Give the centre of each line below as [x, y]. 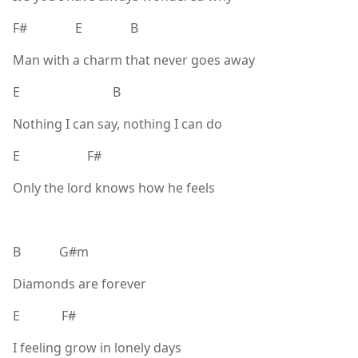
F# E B [76, 28]
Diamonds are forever [80, 284]
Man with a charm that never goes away [134, 60]
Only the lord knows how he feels [114, 188]
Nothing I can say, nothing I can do [117, 124]
